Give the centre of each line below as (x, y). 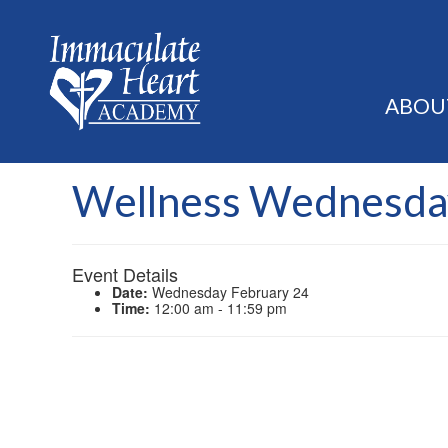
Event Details (125, 274)
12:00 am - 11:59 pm (218, 308)
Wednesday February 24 (228, 292)
